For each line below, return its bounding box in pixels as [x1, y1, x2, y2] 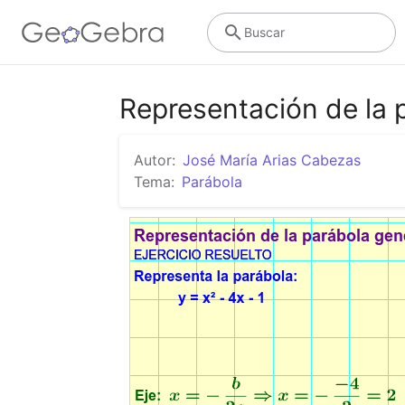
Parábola [182, 173, 242, 191]
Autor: [134, 151, 175, 169]
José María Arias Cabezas [183, 151, 361, 169]
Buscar [243, 24, 285, 40]
